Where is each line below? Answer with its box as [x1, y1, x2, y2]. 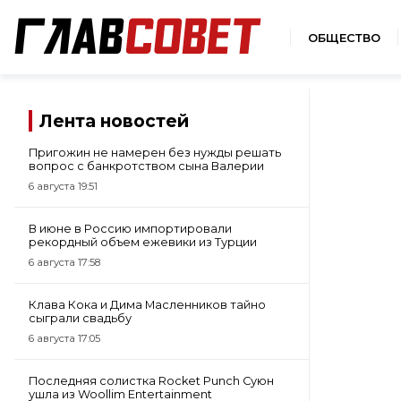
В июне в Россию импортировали [29, 222, 232, 235]
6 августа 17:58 [29, 256, 100, 269]
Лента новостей [39, 110, 189, 132]
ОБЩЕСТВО [308, 31, 381, 45]
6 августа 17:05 [29, 332, 100, 345]
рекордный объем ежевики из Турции [29, 235, 257, 249]
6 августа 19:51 [29, 180, 98, 192]
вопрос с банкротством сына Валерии [29, 159, 264, 173]
